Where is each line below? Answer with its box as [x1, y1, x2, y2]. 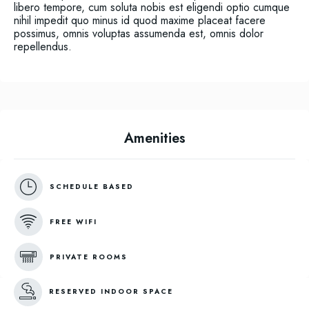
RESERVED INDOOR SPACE [48, 286, 173, 297]
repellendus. [14, 38, 72, 54]
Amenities [123, 128, 186, 148]
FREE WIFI [49, 216, 97, 227]
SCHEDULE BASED [49, 181, 134, 192]
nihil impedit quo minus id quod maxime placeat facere [14, 12, 266, 28]
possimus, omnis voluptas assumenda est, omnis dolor [14, 25, 263, 41]
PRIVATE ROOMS [49, 251, 128, 262]
